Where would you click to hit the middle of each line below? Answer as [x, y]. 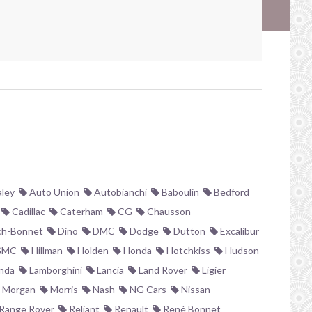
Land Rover [162, 270]
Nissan [195, 289]
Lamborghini [55, 270]
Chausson [168, 211]
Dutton [188, 231]
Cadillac [28, 211]
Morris [63, 289]
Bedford [231, 192]
